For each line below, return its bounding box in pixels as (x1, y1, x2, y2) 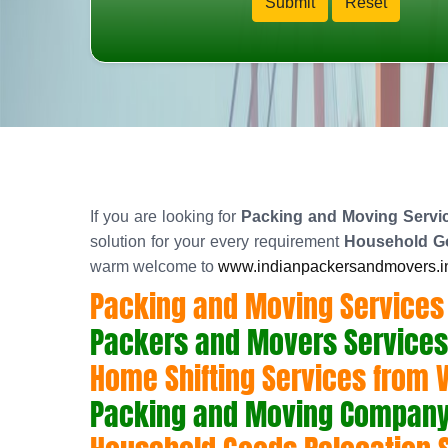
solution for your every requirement (90, 233, 344, 250)
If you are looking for (90, 208, 242, 225)
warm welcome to (90, 258, 218, 275)
